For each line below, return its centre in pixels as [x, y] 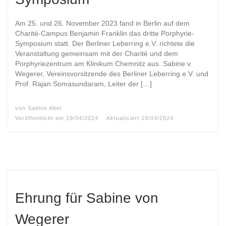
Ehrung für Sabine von [87, 198]
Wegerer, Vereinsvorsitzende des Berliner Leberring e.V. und [112, 74]
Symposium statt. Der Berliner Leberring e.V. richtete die [105, 43]
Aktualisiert [124, 118]
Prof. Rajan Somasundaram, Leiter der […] [83, 84]
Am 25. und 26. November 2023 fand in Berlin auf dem [102, 23]
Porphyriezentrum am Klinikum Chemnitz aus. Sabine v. [104, 64]
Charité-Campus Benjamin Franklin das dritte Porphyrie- [105, 33]
